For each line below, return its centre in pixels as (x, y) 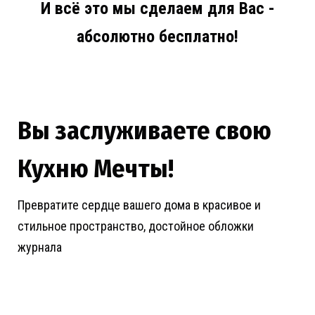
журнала (40, 247)
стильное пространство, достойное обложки (136, 226)
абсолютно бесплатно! (157, 37)
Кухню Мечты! (96, 169)
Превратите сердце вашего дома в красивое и (139, 205)
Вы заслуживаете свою (144, 131)
